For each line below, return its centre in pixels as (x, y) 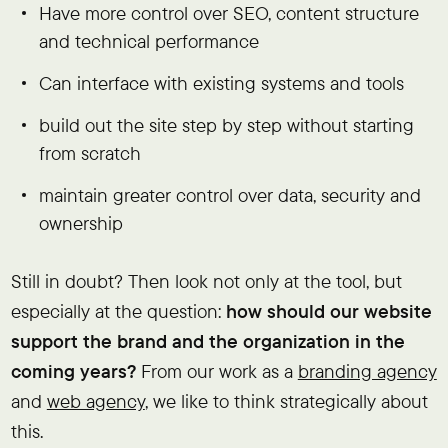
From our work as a (216, 370)
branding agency (367, 370)
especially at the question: (118, 310)
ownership (81, 222)
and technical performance (149, 40)
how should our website (328, 310)
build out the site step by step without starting (227, 124)
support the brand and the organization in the (207, 340)
